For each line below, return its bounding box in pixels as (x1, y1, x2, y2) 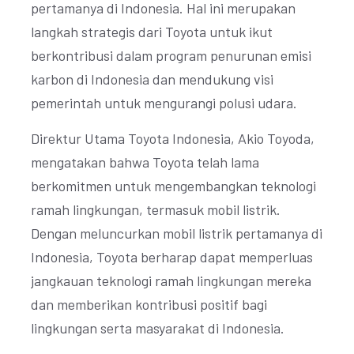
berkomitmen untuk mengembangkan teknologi (31, 177, 316, 194)
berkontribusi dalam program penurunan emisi (31, 47, 311, 64)
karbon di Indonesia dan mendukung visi (31, 70, 273, 88)
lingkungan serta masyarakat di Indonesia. (31, 319, 284, 337)
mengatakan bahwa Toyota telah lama (31, 153, 259, 171)
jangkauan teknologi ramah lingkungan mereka (31, 272, 311, 289)
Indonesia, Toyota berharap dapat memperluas (31, 248, 313, 265)
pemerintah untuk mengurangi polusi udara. (31, 94, 297, 111)
